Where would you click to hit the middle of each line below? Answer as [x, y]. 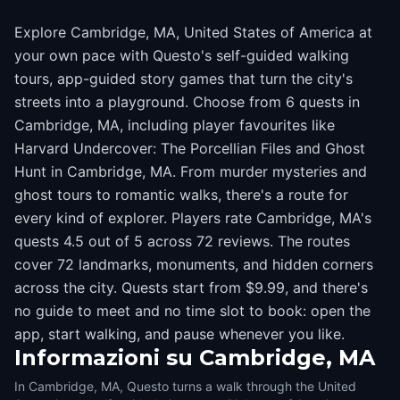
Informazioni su [104, 358]
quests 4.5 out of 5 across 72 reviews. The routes [182, 241]
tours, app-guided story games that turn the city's [183, 79]
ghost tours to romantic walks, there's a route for [181, 195]
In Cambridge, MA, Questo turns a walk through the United [185, 386]
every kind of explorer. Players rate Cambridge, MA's [193, 218]
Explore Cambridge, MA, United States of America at [193, 32]
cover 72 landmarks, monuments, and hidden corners [194, 264]
